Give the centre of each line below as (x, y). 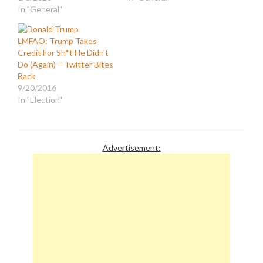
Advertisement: (131, 147)
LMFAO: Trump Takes (57, 41)
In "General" (40, 9)
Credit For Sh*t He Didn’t (63, 52)
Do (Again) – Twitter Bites (65, 64)
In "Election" (40, 99)
